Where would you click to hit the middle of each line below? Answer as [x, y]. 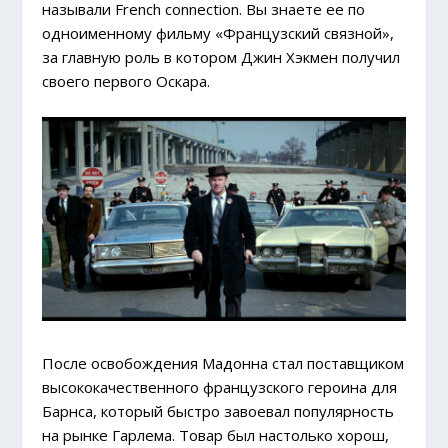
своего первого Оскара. [126, 81]
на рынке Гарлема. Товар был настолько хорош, [216, 435]
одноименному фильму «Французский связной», [218, 33]
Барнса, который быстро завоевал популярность [218, 411]
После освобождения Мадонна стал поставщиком [223, 363]
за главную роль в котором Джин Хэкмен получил [221, 57]
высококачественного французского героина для [220, 387]
